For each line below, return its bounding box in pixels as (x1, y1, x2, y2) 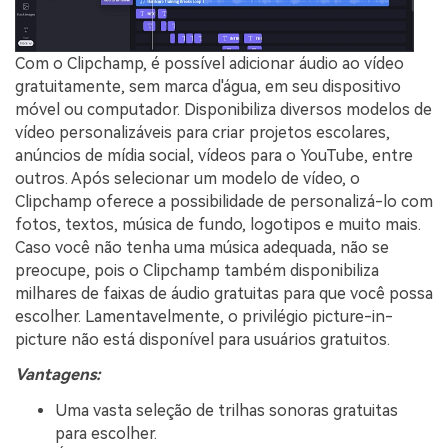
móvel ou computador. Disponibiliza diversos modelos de (15, 99, 432, 119)
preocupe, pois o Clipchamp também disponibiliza (15, 260, 379, 280)
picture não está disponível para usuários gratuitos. (15, 329, 390, 349)
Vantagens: (15, 365, 101, 385)
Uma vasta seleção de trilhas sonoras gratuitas (55, 401, 398, 421)
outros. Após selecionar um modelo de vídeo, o (15, 168, 360, 188)
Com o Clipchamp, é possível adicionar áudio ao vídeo (15, 53, 404, 73)
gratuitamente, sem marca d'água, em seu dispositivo (15, 76, 401, 96)
